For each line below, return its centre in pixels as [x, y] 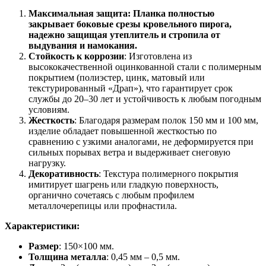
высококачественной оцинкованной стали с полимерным [145, 66]
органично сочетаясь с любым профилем [111, 195]
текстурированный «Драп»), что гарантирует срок [131, 88]
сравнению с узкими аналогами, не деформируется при [141, 141]
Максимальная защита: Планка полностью [121, 13]
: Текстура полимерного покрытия [168, 173]
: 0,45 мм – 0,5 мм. [143, 256]
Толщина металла [67, 256]
